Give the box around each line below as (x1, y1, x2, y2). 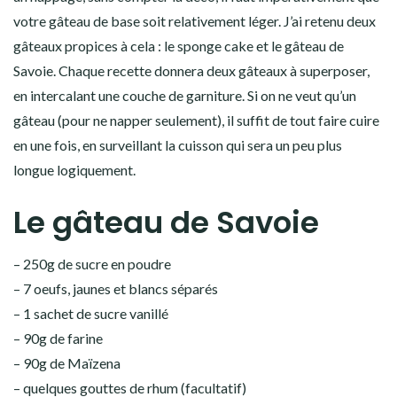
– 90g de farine (13, 329, 103, 346)
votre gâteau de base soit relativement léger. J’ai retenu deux (13, 12, 376, 29)
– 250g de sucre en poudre (13, 254, 171, 272)
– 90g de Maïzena (13, 354, 121, 371)
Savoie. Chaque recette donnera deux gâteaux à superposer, (13, 61, 370, 79)
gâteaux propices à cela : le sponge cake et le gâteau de (13, 36, 344, 54)
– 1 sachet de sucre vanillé (13, 304, 168, 322)
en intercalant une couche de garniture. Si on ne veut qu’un (13, 86, 356, 104)
